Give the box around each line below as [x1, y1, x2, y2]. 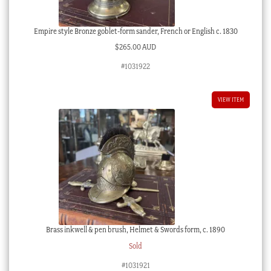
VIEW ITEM [218, 96, 244, 103]
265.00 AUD [119, 42, 156, 52]
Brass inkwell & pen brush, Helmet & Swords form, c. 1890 [46, 225, 225, 235]
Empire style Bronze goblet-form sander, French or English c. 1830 [33, 26, 238, 36]
